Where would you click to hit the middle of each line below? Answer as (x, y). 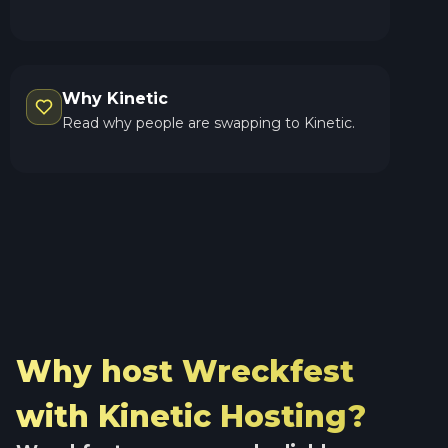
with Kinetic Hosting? (191, 416)
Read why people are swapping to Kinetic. (208, 122)
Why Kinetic (115, 98)
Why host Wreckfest (185, 371)
